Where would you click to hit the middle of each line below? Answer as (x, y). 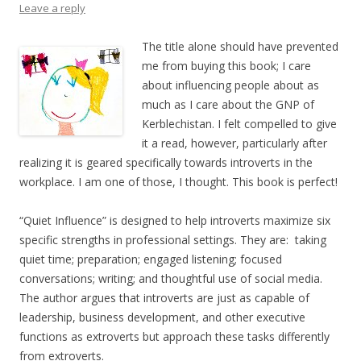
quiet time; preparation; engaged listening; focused (151, 259)
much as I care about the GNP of (228, 105)
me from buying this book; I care (226, 66)
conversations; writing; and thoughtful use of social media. (171, 279)
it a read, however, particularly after (234, 143)
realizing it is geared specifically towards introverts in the (166, 163)
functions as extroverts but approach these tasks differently (174, 337)
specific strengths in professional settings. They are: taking (173, 240)
